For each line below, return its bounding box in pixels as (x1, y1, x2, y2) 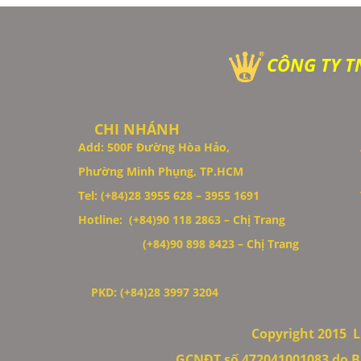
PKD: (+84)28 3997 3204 (78, 284, 225, 300)
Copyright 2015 (251, 324, 350, 342)
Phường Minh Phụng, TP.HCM (78, 163, 247, 179)
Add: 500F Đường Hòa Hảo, (78, 139, 233, 155)
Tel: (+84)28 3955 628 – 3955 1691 (78, 187, 259, 203)
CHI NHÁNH (78, 118, 180, 139)
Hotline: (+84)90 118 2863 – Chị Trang (78, 211, 285, 227)
